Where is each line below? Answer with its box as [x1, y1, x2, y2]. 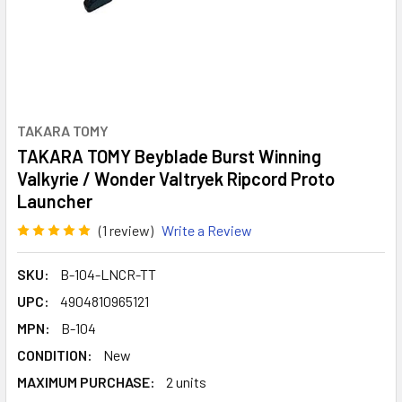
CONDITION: [17, 345, 92, 363]
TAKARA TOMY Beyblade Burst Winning [17, 145, 321, 167]
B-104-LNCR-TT [60, 265, 156, 283]
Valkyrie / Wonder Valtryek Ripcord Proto [17, 168, 335, 189]
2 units [166, 372, 206, 390]
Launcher [17, 190, 92, 212]
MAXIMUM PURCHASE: [17, 372, 155, 390]
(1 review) [99, 221, 153, 239]
